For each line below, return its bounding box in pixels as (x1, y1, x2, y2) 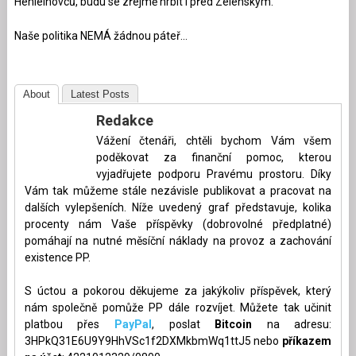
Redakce (95, 111, 153, 129)
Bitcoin (215, 317, 253, 331)
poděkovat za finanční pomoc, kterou (95, 150, 332, 164)
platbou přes (24, 317, 100, 331)
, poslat (151, 317, 215, 331)
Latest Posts (70, 87, 130, 100)
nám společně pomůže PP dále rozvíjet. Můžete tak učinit (24, 300, 332, 314)
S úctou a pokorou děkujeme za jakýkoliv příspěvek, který (24, 284, 332, 297)
